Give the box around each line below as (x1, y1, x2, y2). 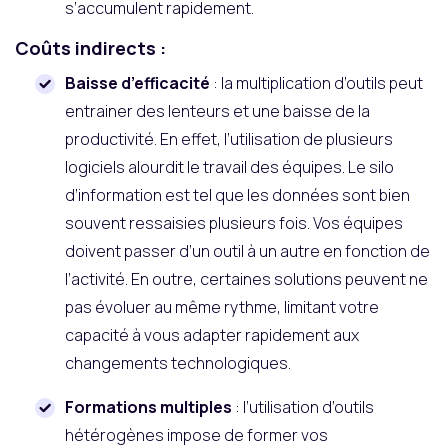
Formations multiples (65, 395, 232, 418)
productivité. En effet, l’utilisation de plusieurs (65, 127, 393, 150)
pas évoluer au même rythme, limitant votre (65, 295, 379, 318)
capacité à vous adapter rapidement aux (65, 323, 359, 346)
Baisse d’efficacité (65, 71, 210, 94)
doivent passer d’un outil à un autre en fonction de (65, 239, 430, 262)
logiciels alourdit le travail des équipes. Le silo (65, 155, 394, 178)
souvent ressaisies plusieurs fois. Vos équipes (65, 211, 403, 234)
